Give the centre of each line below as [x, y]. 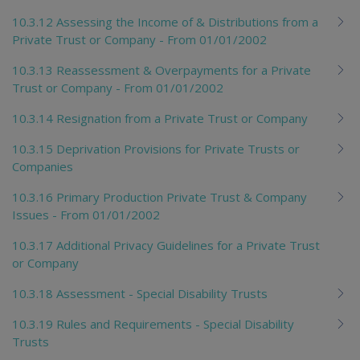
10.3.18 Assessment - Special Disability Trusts [140, 293]
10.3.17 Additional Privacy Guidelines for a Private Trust [166, 245]
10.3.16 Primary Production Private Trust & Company [160, 196]
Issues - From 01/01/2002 [86, 214]
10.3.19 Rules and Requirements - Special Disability [153, 323]
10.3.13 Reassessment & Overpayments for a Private [162, 70]
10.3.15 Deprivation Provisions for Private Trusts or [156, 148]
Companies [43, 166]
